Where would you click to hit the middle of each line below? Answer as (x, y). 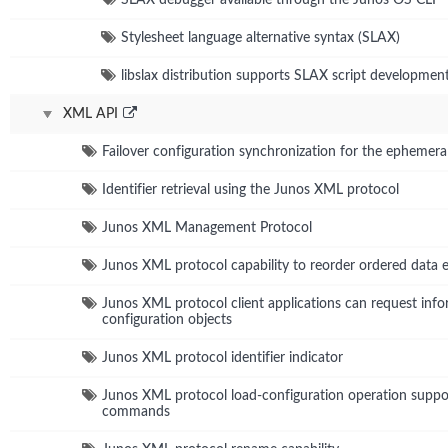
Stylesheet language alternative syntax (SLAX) (260, 37)
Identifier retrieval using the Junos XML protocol (250, 189)
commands (136, 411)
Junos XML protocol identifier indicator (222, 357)
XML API (90, 113)
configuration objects (167, 319)
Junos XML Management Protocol (207, 227)
